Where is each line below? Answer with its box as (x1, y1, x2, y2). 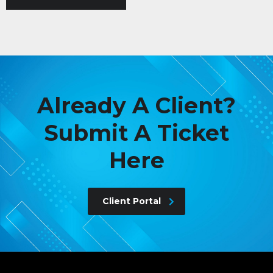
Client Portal (102, 195, 161, 207)
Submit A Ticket (44, 119, 229, 146)
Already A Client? (37, 91, 236, 119)
